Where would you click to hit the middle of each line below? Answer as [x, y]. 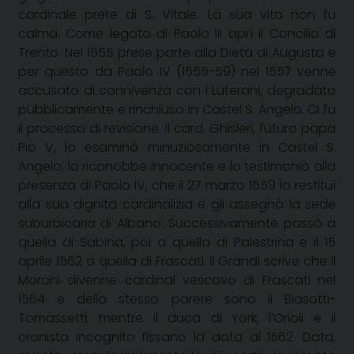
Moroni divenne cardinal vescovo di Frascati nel [177, 280]
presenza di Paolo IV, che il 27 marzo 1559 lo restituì [177, 185]
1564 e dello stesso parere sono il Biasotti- [177, 299]
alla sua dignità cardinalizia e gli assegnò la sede [177, 204]
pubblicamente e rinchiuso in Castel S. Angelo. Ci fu [177, 109]
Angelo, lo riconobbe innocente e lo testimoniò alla [177, 166]
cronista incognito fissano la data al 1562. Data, [177, 337]
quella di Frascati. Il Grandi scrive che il [215, 261]
